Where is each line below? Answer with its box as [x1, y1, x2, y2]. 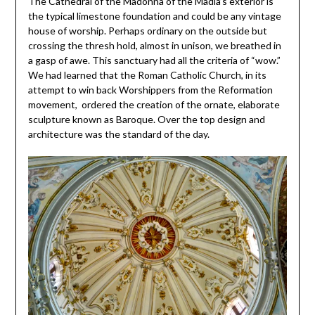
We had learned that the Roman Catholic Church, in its [27, 68, 266, 81]
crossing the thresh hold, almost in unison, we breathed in [27, 39, 281, 51]
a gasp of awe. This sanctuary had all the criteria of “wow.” [27, 53, 281, 66]
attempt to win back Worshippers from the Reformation [27, 83, 273, 96]
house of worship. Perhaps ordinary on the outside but [27, 24, 267, 37]
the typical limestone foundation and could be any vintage [27, 9, 281, 22]
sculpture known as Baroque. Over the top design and [27, 112, 265, 125]
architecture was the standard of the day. [27, 127, 210, 140]
